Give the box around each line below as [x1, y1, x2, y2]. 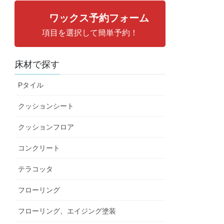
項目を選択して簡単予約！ [42, 28, 138, 37]
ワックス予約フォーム [49, 12, 149, 23]
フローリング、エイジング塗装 [18, 206, 116, 215]
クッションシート [18, 101, 74, 110]
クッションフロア [18, 122, 74, 131]
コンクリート [18, 143, 60, 152]
